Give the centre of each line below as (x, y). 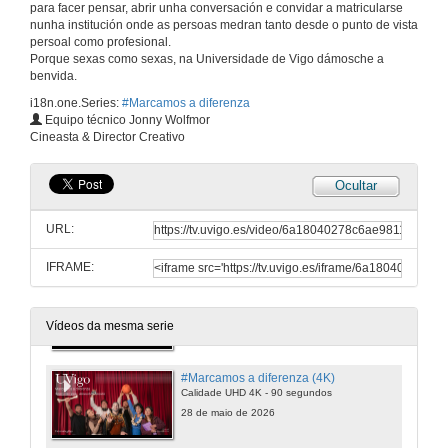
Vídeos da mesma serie (110, 326)
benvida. (53, 76)
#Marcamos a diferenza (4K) (258, 377)
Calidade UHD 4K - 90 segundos (256, 393)
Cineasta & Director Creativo (107, 137)
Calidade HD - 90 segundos (245, 303)
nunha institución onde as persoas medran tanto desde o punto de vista (224, 25)
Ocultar (356, 186)
